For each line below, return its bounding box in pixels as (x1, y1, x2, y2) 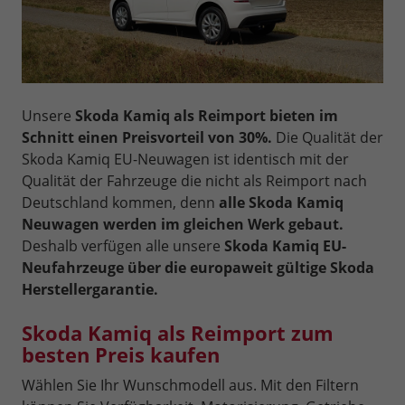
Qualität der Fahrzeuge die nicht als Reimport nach (22, 170, 367, 191)
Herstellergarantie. (22, 278, 158, 299)
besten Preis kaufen (22, 340, 220, 368)
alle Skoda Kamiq (219, 192, 344, 212)
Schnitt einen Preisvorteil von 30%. (22, 127, 272, 147)
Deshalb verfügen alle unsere (22, 235, 224, 256)
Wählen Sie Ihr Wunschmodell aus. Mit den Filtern (22, 374, 359, 395)
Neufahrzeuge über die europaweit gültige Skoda (22, 257, 374, 278)
